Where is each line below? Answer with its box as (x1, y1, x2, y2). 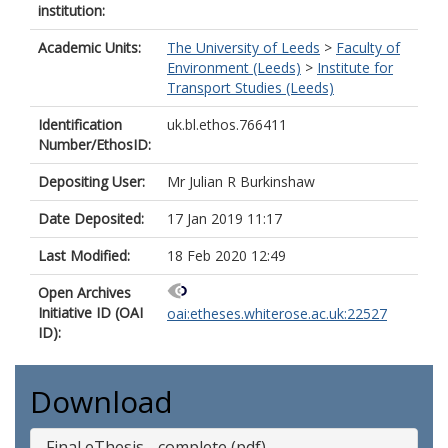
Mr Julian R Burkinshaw (167, 172, 315, 191)
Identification (38, 115, 122, 134)
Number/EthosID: (38, 135, 151, 154)
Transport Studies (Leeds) (167, 78, 334, 97)
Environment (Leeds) (167, 58, 301, 77)
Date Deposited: (38, 209, 144, 228)
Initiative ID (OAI (38, 303, 143, 322)
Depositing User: (38, 172, 145, 191)
